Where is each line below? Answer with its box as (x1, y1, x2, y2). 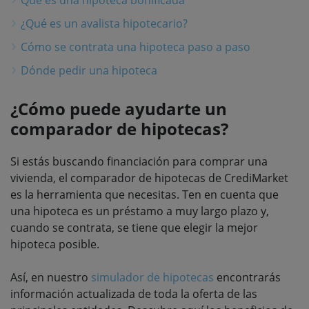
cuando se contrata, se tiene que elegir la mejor (10, 219, 258, 235)
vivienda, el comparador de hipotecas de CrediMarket (10, 170, 288, 186)
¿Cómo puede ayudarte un (10, 97, 227, 120)
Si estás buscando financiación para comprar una (10, 153, 268, 169)
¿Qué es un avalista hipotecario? (21, 15, 188, 31)
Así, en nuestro (10, 269, 91, 285)
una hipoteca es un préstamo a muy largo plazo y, (10, 203, 269, 219)
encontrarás (214, 269, 281, 285)
